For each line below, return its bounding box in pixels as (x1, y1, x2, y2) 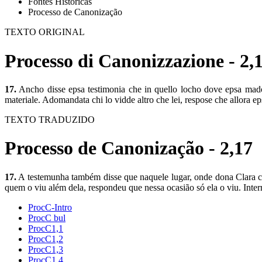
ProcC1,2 (28, 233, 63, 244)
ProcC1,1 (28, 223, 63, 233)
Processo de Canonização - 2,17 (5, 137, 253, 159)
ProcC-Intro (28, 202, 72, 212)
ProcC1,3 (28, 244, 63, 254)
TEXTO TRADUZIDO (5, 115, 95, 125)
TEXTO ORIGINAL (5, 27, 85, 37)
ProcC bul (28, 212, 65, 223)
